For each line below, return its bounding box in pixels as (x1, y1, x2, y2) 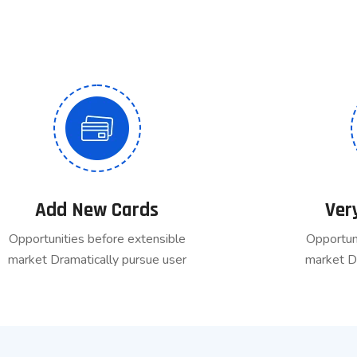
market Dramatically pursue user (7, 251, 186, 269)
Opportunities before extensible (8, 230, 186, 249)
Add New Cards (35, 198, 159, 224)
